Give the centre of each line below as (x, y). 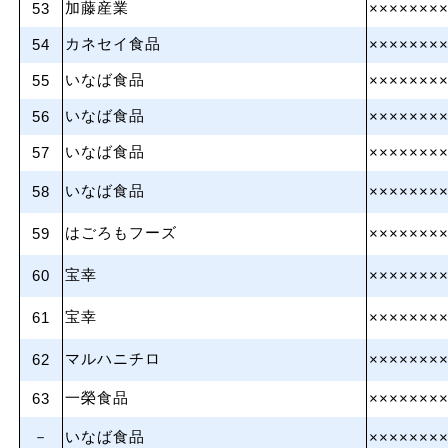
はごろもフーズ (121, 233)
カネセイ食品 (113, 44)
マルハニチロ (113, 359)
